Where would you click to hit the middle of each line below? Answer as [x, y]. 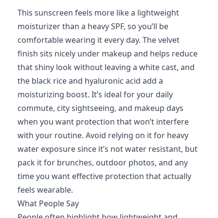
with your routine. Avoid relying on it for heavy [103, 135]
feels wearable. [45, 190]
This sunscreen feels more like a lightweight [98, 13]
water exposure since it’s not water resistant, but [108, 149]
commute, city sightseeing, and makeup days [100, 108]
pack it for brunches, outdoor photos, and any [103, 163]
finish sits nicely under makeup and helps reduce [108, 54]
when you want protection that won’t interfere [103, 122]
